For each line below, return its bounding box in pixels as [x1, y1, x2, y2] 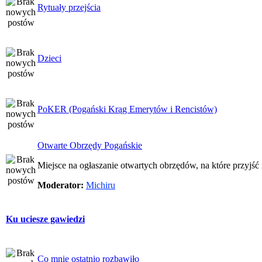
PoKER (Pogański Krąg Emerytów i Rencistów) [37, 104, 217, 114]
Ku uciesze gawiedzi [6, 214, 85, 225]
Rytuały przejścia [37, 2, 101, 12]
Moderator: [37, 180, 84, 190]
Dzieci [37, 53, 61, 63]
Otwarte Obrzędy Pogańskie [37, 140, 142, 150]
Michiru [86, 180, 115, 190]
